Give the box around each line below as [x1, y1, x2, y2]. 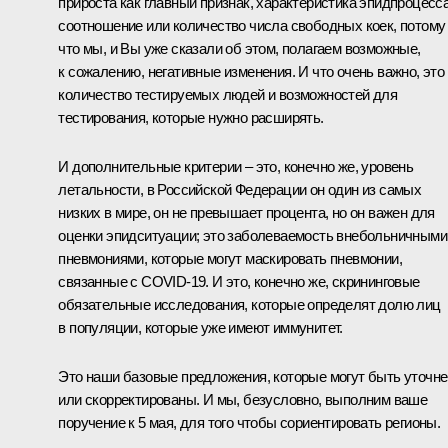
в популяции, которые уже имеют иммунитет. [58, 318, 343, 336]
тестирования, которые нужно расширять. [58, 108, 324, 126]
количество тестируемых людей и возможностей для [58, 85, 398, 103]
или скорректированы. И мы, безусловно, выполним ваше [58, 390, 428, 408]
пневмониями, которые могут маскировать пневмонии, [58, 249, 402, 267]
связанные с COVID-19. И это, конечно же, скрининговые [58, 272, 420, 290]
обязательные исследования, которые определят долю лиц [58, 295, 441, 313]
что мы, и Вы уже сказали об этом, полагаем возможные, [58, 39, 421, 57]
